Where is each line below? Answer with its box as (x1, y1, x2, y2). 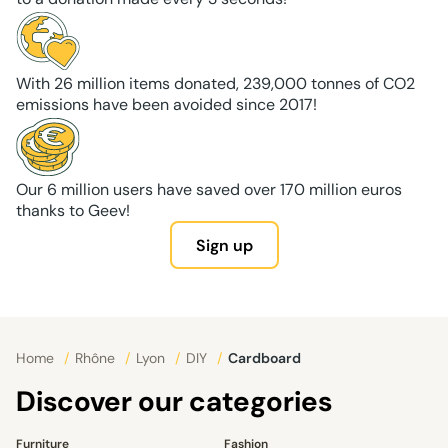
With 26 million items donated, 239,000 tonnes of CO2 (16, 73, 415, 95)
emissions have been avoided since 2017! (16, 94, 317, 116)
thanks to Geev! (16, 200, 130, 222)
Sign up (195, 234, 253, 256)
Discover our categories (16, 383, 332, 421)
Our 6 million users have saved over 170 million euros (16, 179, 402, 201)
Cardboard (238, 349, 301, 368)
